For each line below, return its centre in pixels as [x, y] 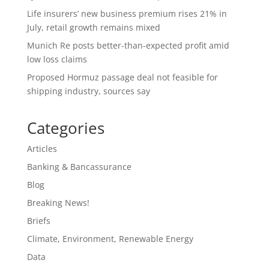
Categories [65, 128]
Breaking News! [58, 203]
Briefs [38, 221]
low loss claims [57, 59]
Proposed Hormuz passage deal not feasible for [122, 77]
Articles [42, 149]
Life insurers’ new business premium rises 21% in [127, 14]
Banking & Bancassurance [79, 167]
